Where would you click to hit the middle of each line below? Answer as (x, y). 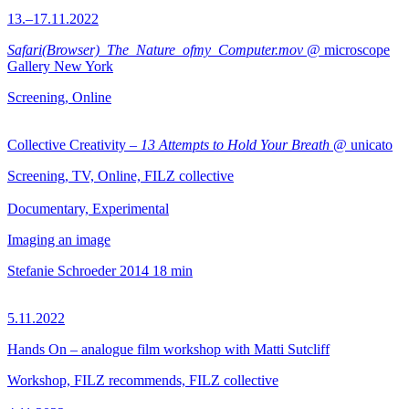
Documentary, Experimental (88, 209)
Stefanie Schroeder (62, 271)
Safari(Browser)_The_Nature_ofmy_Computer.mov (155, 50)
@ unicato (361, 145)
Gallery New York (60, 66)
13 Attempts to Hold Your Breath (235, 145)
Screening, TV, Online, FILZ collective (121, 176)
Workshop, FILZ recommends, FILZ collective (143, 380)
